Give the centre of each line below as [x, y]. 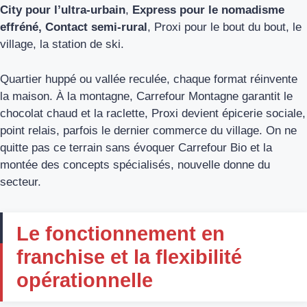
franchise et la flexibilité [129, 257]
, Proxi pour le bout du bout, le [224, 27]
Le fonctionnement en [121, 233]
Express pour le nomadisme [208, 10]
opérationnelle [85, 280]
